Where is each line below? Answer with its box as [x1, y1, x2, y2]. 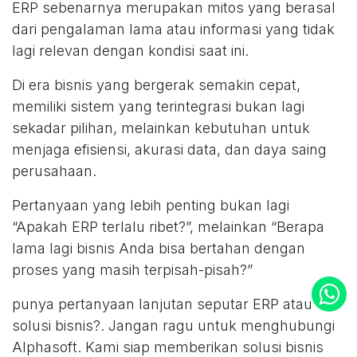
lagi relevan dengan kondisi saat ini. [12, 42, 249, 60]
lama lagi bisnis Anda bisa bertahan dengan [12, 240, 305, 257]
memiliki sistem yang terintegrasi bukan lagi [12, 98, 304, 116]
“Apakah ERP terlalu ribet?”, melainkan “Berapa [12, 218, 324, 236]
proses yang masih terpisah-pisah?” [12, 261, 253, 279]
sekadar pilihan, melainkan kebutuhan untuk [12, 120, 310, 137]
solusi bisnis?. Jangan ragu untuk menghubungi [12, 317, 335, 335]
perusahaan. [12, 163, 96, 180]
